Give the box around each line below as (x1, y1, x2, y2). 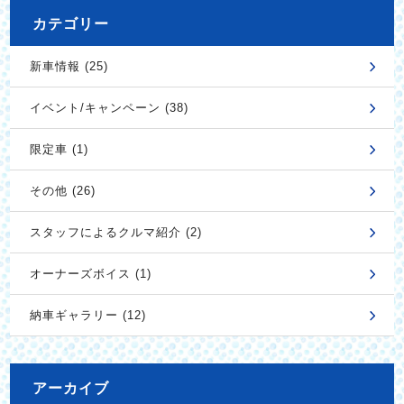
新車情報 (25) (29, 60, 108, 74)
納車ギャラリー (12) (29, 308, 146, 323)
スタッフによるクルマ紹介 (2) (29, 225, 202, 240)
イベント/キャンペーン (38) (29, 101, 188, 115)
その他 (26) (29, 184, 96, 198)
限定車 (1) (29, 142, 88, 157)
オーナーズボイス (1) (29, 267, 151, 281)
